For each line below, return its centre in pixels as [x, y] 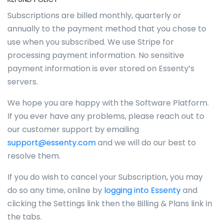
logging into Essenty [143, 190]
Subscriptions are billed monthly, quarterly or [94, 15]
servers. [23, 82]
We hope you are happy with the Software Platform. [108, 103]
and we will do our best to [146, 143]
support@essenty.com [52, 143]
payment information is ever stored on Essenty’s [101, 69]
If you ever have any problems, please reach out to [106, 116]
